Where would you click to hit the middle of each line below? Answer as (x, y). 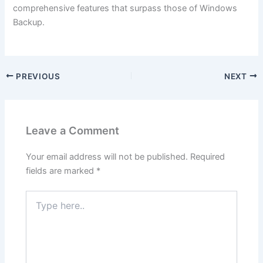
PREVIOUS (37, 76)
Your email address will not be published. (107, 157)
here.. (36, 208)
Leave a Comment (73, 130)
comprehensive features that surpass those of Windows (125, 9)
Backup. (29, 23)
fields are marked (61, 171)
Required (208, 157)
